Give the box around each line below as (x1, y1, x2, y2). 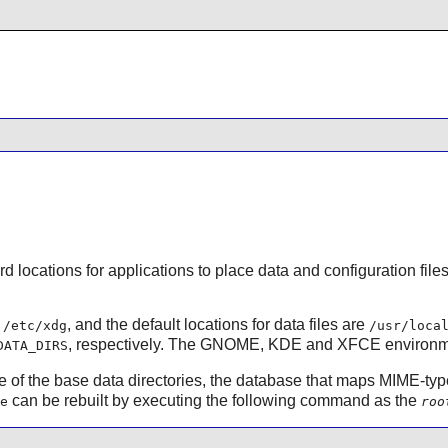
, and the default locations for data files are (66, 315, 369, 333)
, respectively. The (67, 335, 200, 353)
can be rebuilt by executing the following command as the (7, 391, 421, 409)
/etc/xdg (2, 317, 67, 333)
